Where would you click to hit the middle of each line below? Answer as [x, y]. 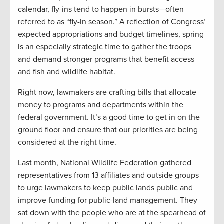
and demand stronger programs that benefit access [106, 59]
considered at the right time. [67, 142]
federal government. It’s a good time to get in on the [109, 117]
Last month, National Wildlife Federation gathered [105, 163]
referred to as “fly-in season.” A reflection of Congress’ [112, 22]
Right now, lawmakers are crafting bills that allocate [107, 92]
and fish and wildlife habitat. [67, 72]
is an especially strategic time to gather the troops [105, 47]
